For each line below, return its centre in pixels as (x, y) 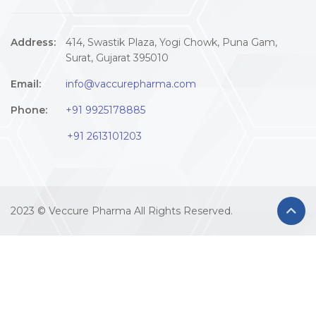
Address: (33, 43)
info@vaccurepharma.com (131, 84)
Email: (26, 84)
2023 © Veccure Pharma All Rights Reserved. (122, 211)
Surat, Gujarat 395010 (117, 58)
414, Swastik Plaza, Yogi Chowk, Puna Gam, (171, 43)
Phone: (29, 110)
